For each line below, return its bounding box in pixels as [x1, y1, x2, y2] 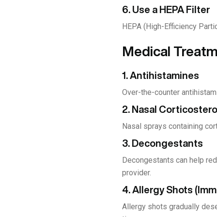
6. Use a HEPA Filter [122, 4, 210, 15]
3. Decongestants [122, 138, 203, 148]
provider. [122, 168, 151, 177]
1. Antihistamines [122, 70, 199, 80]
